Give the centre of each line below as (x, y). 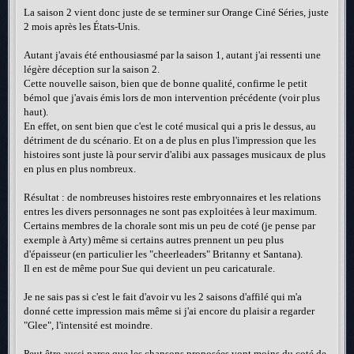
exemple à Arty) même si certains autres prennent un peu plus (154, 240)
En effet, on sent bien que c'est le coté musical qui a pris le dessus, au (170, 126)
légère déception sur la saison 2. (92, 70)
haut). (36, 112)
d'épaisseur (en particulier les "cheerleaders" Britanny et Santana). (163, 254)
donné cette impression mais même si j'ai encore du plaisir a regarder (169, 311)
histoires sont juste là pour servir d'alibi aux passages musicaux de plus (175, 155)
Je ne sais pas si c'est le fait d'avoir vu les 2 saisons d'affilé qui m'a (163, 297)
